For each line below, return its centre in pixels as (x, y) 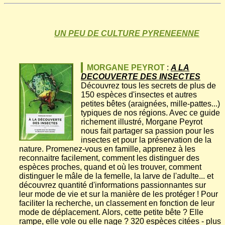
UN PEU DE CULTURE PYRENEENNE (127, 34)
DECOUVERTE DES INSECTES (141, 77)
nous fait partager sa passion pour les (147, 131)
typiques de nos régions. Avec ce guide (150, 113)
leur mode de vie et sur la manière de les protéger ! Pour (119, 194)
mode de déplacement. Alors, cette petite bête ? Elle (111, 212)
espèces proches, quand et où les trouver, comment (110, 167)
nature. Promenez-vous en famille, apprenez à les (107, 149)
